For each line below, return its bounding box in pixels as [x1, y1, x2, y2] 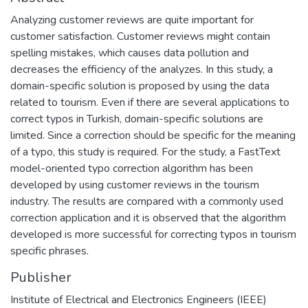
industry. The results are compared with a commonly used [10, 193, 283, 209]
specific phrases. [10, 243, 89, 258]
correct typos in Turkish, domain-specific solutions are [10, 111, 263, 126]
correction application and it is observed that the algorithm [10, 210, 286, 225]
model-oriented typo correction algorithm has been [10, 160, 253, 176]
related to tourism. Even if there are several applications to [10, 94, 289, 110]
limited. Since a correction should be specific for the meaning [10, 127, 296, 143]
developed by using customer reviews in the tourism [10, 177, 259, 192]
